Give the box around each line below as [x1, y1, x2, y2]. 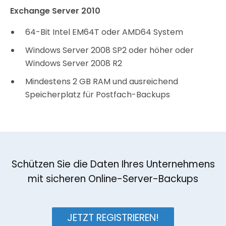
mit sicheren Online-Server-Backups [28, 172, 198, 186]
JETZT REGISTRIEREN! [67, 210, 159, 224]
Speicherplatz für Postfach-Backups [25, 88, 170, 100]
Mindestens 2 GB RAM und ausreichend [25, 75, 178, 87]
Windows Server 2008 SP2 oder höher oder [25, 44, 194, 56]
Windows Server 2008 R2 [25, 57, 122, 69]
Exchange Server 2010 [10, 5, 100, 17]
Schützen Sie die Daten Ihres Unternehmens [11, 157, 215, 171]
